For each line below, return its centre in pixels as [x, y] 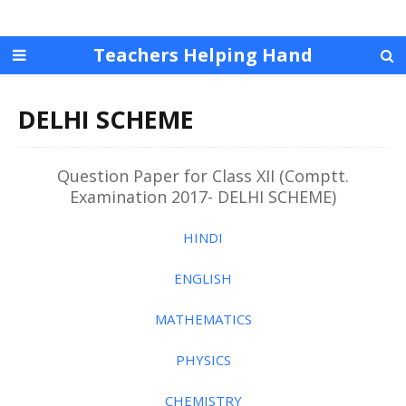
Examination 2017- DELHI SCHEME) [203, 197]
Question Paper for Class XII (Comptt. [203, 176]
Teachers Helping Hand [203, 55]
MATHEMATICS [203, 319]
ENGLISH [203, 278]
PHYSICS [203, 360]
